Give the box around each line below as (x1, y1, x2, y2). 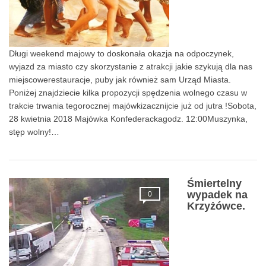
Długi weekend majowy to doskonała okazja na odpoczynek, (9, 48, 234, 58)
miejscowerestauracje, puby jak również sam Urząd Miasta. (9, 74, 231, 84)
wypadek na (187, 188, 248, 201)
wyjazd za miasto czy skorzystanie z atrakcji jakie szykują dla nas (9, 61, 252, 71)
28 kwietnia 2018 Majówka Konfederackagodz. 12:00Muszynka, (9, 113, 248, 123)
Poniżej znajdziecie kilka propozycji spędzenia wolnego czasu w (9, 87, 247, 97)
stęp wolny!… (9, 126, 59, 137)
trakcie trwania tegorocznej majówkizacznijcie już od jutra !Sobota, (9, 100, 256, 110)
